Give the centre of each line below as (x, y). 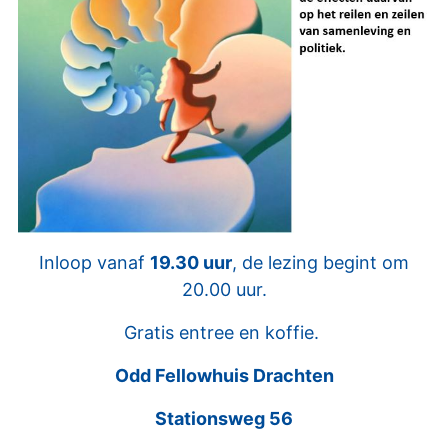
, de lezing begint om (320, 263)
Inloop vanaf (94, 263)
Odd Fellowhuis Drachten (224, 376)
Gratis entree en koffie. (224, 333)
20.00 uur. (224, 290)
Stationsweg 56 (224, 419)
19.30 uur (191, 263)
